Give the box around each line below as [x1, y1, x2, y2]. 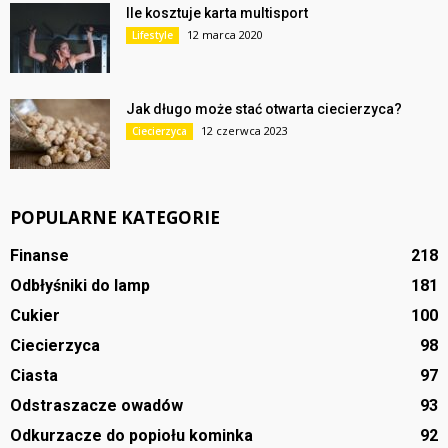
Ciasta [10, 366, 58, 386]
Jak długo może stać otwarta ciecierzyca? [126, 101, 402, 118]
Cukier [10, 306, 60, 326]
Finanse [10, 246, 69, 266]
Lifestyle [132, 28, 173, 43]
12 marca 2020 [187, 27, 263, 43]
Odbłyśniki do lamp [10, 276, 150, 296]
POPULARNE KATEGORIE [10, 206, 220, 230]
